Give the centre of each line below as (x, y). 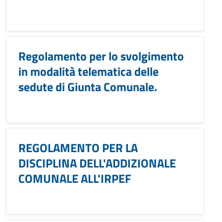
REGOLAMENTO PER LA (78, 148)
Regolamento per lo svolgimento (101, 56)
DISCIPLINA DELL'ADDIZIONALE (97, 163)
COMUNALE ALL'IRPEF (75, 178)
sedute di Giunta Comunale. (88, 87)
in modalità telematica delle (88, 71)
